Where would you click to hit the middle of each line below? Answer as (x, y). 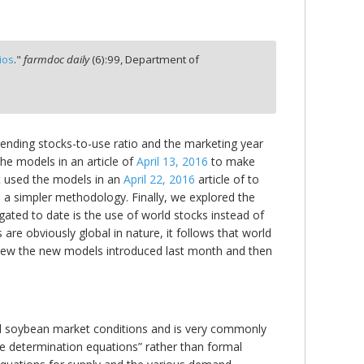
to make (232, 162)
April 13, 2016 (172, 162)
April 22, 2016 (159, 180)
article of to (227, 180)
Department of (162, 60)
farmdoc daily (57, 60)
